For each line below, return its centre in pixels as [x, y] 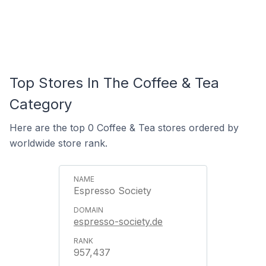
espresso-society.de [118, 221]
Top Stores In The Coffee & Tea [114, 83]
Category [41, 104]
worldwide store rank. [58, 143]
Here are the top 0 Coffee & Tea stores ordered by [124, 128]
